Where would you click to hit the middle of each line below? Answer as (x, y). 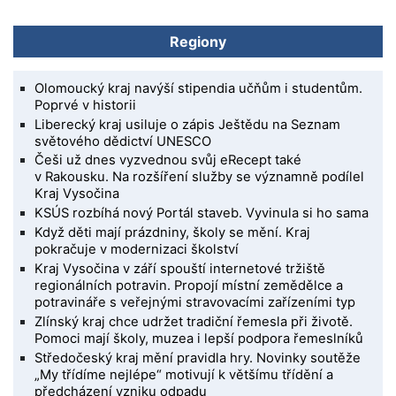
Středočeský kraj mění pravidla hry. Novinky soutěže (198, 358)
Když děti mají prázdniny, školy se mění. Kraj (173, 233)
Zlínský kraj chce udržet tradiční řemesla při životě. (194, 322)
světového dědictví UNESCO (123, 141)
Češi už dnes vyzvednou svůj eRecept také (168, 160)
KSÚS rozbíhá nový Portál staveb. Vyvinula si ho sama (202, 213)
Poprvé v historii (86, 105)
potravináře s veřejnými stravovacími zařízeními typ (195, 303)
